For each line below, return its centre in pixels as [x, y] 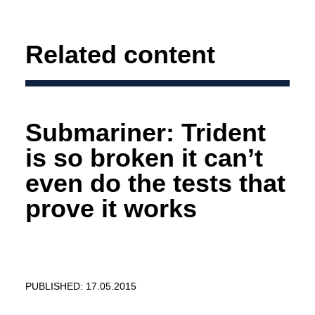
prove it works [111, 208]
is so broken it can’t [144, 157]
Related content [120, 54]
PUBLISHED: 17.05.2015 [81, 286]
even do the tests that [155, 183]
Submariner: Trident [146, 132]
